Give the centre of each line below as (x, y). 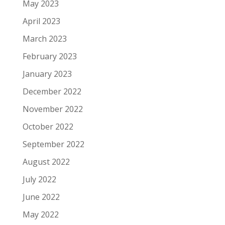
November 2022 (52, 109)
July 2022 (39, 179)
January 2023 (47, 74)
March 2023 (44, 38)
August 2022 (46, 161)
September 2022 (53, 144)
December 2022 (52, 91)
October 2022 (48, 126)
